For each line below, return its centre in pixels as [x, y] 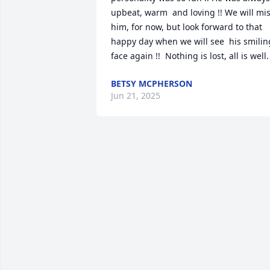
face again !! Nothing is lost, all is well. [190, 56]
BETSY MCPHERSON [152, 83]
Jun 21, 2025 [136, 96]
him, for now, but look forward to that [187, 27]
